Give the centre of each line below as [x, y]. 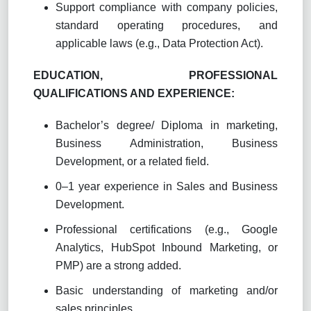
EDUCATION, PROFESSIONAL [155, 75]
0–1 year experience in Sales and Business [167, 186]
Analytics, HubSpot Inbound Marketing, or [167, 247]
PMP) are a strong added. [118, 265]
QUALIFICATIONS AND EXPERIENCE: [134, 93]
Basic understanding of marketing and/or [167, 290]
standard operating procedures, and [167, 25]
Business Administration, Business [167, 143]
